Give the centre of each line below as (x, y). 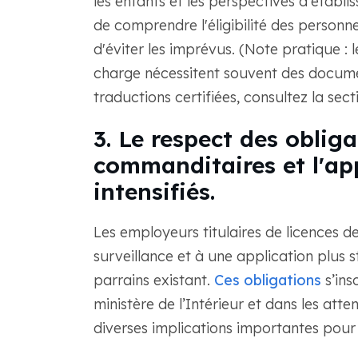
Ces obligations (267, 280)
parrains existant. (153, 280)
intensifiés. (154, 191)
